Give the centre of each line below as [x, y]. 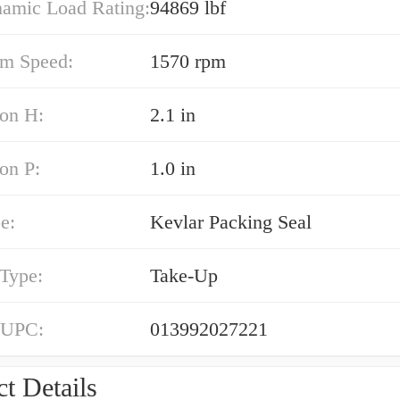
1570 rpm [188, 61]
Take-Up [184, 275]
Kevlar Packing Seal [231, 222]
